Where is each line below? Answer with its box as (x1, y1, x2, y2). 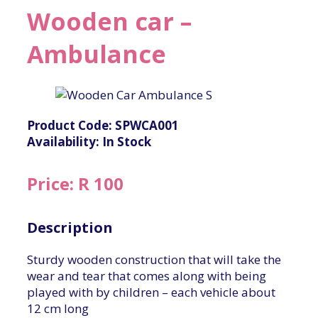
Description (27, 218, 113, 238)
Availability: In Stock (27, 133, 151, 150)
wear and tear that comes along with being (27, 268, 266, 285)
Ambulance (27, 37, 166, 70)
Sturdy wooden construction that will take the (27, 251, 281, 268)
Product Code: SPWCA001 (27, 116, 179, 133)
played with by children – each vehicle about (27, 284, 275, 301)
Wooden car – (27, 4, 192, 38)
